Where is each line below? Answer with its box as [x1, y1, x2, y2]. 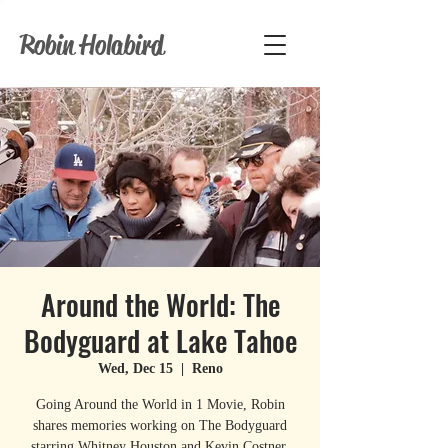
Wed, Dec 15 [97, 361, 173, 376]
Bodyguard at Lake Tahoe [23, 320, 297, 361]
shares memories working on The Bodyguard [33, 418, 287, 433]
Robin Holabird [20, 28, 163, 62]
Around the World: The [40, 284, 280, 325]
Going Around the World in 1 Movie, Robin [35, 397, 285, 412]
